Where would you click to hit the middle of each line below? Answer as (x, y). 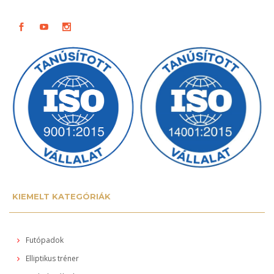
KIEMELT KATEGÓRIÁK (61, 197)
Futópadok (44, 240)
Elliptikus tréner (51, 259)
